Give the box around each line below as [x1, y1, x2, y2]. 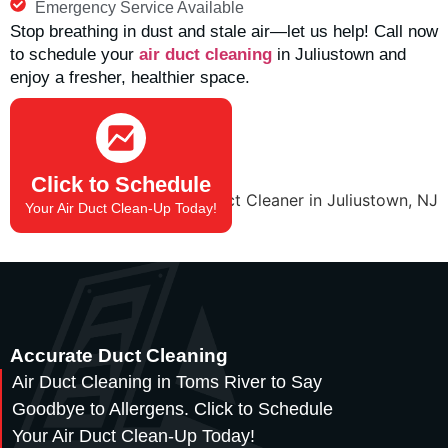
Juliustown [295, 45, 374, 65]
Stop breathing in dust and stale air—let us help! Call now [10, 22, 438, 42]
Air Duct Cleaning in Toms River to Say [12, 372, 322, 393]
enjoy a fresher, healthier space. [10, 68, 250, 88]
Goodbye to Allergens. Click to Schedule [12, 399, 333, 420]
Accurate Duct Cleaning [10, 345, 228, 367]
